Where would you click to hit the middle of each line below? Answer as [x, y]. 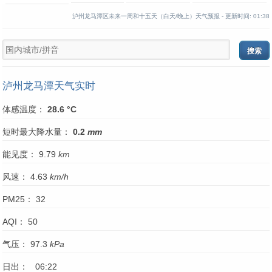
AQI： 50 [20, 222]
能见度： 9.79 [30, 154]
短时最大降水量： [38, 132]
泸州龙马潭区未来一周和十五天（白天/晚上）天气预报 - [149, 16]
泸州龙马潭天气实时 [49, 86]
